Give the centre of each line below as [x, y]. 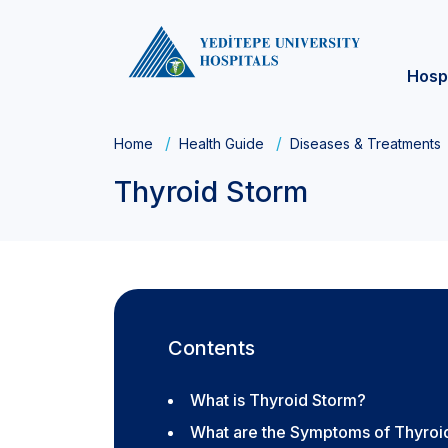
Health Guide [221, 143]
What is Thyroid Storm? [278, 400]
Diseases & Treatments [365, 143]
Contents [211, 348]
